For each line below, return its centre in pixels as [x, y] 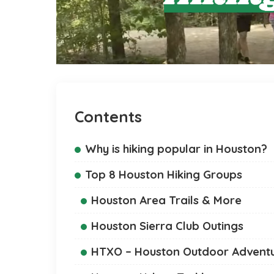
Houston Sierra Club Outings [167, 225]
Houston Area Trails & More [166, 200]
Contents [108, 116]
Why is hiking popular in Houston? [176, 148]
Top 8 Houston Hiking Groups [164, 174]
